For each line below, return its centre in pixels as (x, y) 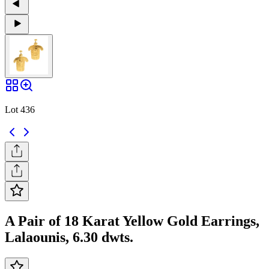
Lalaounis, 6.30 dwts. (69, 237)
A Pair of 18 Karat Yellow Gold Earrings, (132, 221)
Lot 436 (20, 109)
